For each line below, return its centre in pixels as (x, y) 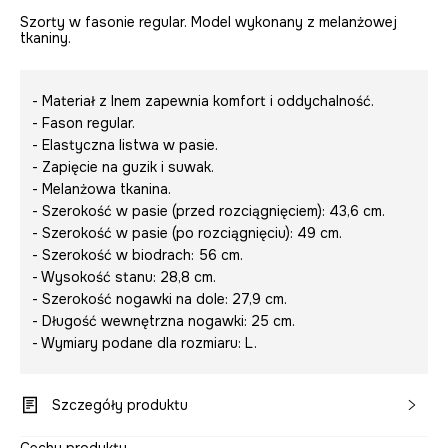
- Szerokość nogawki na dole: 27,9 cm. (159, 299)
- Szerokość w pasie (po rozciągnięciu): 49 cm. (187, 233)
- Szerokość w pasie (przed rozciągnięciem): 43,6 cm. (208, 211)
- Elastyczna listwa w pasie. (125, 145)
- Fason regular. (83, 123)
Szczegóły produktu (120, 405)
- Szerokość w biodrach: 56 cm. (137, 255)
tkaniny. (45, 38)
